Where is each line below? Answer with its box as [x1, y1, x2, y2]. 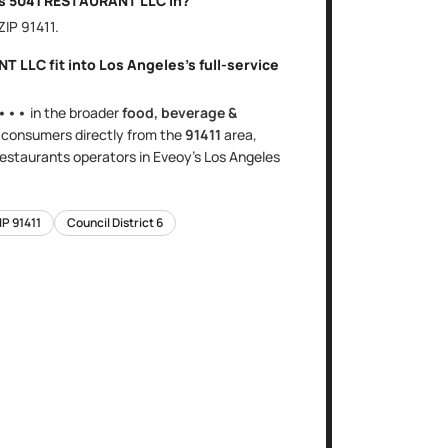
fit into [46, 55, 99, 74]
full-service [199, 55, 279, 74]
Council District [67, 214, 156, 231]
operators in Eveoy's [70, 147, 204, 166]
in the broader [27, 103, 122, 122]
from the [124, 125, 185, 144]
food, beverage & [122, 103, 237, 122]
